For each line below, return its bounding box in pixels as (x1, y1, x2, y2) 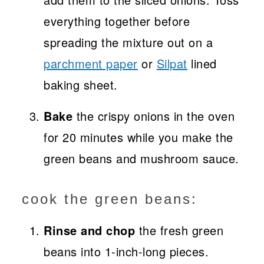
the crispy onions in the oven (72, 107, 235, 125)
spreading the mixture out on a (44, 34, 213, 51)
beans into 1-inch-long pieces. (44, 243, 209, 260)
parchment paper (44, 55, 138, 72)
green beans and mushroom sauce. (44, 150, 239, 167)
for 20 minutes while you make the (44, 128, 233, 146)
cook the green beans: (22, 191, 198, 207)
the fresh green (135, 222, 224, 239)
